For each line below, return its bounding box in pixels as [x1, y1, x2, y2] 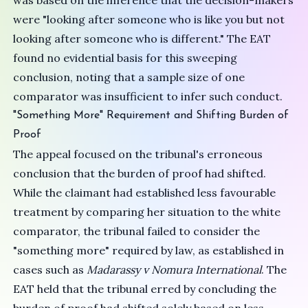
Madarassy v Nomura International [87, 263, 262, 276]
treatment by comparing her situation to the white [13, 205, 281, 219]
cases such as [13, 263, 87, 276]
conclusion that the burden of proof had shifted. [13, 166, 267, 180]
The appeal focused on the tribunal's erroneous [13, 147, 263, 161]
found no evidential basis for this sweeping [13, 51, 238, 65]
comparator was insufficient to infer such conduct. [13, 89, 283, 103]
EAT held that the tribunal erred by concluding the [13, 282, 277, 296]
